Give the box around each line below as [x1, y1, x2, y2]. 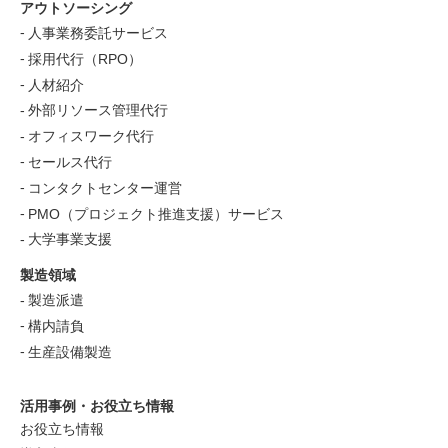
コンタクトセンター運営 [28, 179, 182, 196]
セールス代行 [28, 153, 112, 170]
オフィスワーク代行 [28, 128, 154, 145]
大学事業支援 [28, 231, 112, 248]
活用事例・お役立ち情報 [20, 397, 174, 414]
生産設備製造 [28, 343, 112, 360]
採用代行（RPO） [28, 50, 142, 67]
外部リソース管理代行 [28, 102, 168, 119]
